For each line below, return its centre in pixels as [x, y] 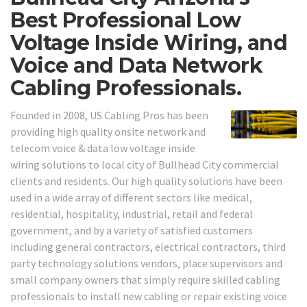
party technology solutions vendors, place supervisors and [146, 263]
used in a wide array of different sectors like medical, [131, 197]
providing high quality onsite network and [108, 131]
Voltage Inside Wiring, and [149, 43]
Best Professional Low [126, 21]
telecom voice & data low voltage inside [103, 148]
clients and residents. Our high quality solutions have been [146, 181]
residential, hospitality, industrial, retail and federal [132, 213]
